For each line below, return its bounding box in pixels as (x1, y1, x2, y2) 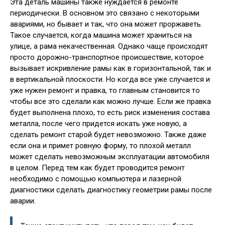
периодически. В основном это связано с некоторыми (10, 9, 199, 18)
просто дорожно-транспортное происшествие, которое (10, 53, 204, 62)
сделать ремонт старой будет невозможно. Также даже (10, 130, 206, 139)
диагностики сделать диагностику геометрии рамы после (10, 185, 212, 194)
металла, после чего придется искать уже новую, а (10, 119, 187, 128)
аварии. (10, 196, 36, 205)
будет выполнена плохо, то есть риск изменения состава (10, 108, 210, 117)
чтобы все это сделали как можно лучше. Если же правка (10, 97, 211, 106)
